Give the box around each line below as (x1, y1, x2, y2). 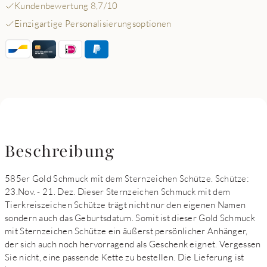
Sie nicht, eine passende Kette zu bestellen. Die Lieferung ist (5, 252, 244, 262)
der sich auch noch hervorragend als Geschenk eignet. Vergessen (5, 238, 261, 249)
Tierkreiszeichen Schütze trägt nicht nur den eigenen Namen (5, 199, 246, 210)
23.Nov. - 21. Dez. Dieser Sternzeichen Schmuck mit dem (5, 186, 231, 197)
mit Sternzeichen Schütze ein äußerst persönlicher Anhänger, (5, 225, 248, 236)
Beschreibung (5, 140, 114, 163)
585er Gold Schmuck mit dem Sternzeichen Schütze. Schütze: (5, 173, 250, 184)
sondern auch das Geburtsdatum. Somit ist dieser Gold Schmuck (5, 212, 255, 223)
